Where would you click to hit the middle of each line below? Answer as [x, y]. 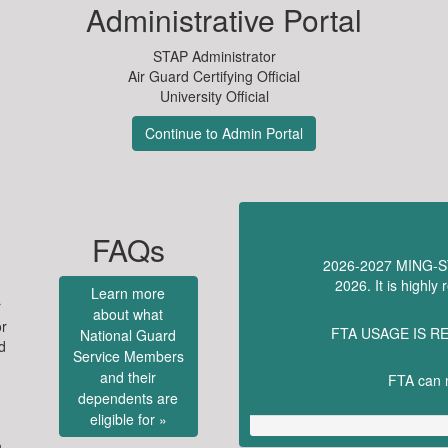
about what [128, 314]
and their [128, 377]
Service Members [128, 356]
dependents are [128, 398]
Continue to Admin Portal [224, 133]
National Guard [128, 335]
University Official [214, 96]
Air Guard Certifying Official [214, 76]
